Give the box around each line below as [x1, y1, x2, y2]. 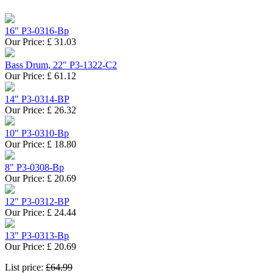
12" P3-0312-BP [5, 196, 69, 207]
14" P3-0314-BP [5, 94, 69, 105]
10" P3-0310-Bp [5, 128, 69, 139]
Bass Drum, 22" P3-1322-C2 [5, 60, 117, 71]
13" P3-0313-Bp [5, 230, 69, 241]
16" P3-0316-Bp [5, 26, 69, 37]
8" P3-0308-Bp [5, 162, 64, 173]
